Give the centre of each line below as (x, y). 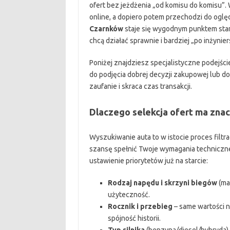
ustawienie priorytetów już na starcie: (148, 161)
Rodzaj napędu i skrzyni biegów (162, 183)
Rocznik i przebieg (140, 206)
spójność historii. (134, 218)
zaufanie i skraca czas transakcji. (140, 86)
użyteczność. (129, 195)
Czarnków (106, 29)
